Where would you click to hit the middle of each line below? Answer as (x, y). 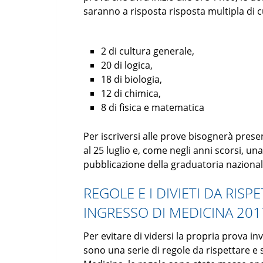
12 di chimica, (131, 93)
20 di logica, (127, 65)
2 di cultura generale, (148, 51)
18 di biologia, (132, 79)
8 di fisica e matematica (153, 107)
